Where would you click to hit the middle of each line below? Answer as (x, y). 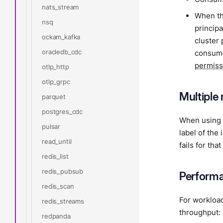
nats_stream (60, 7)
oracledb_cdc (62, 52)
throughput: (200, 212)
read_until (57, 141)
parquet (54, 96)
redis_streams (63, 201)
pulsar (51, 126)
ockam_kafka (61, 37)
